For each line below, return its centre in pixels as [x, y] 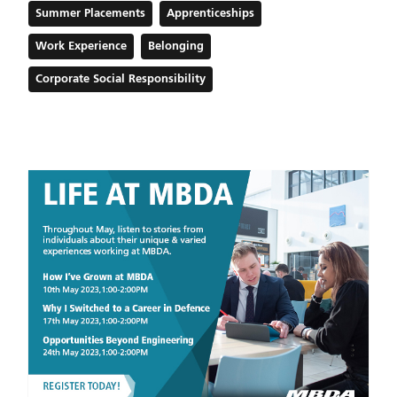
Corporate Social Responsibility [121, 80]
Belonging [176, 47]
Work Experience [81, 47]
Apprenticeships [210, 14]
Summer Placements [90, 14]
